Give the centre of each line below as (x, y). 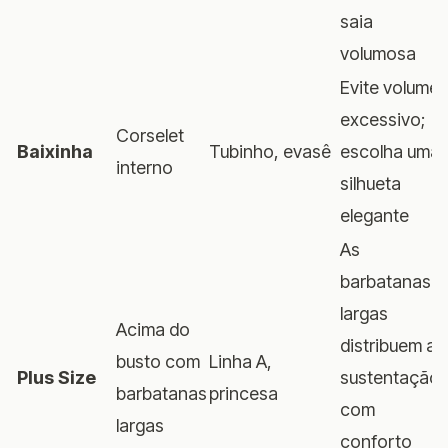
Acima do (153, 329)
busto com (158, 361)
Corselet (150, 135)
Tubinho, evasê (270, 151)
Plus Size (56, 377)
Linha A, (240, 361)
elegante (374, 215)
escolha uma (390, 151)
